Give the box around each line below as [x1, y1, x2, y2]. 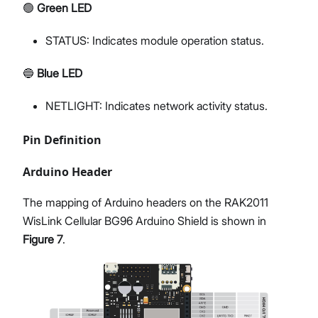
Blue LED [37, 66, 82, 81]
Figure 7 [23, 232, 62, 247]
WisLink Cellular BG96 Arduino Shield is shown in [23, 214, 266, 229]
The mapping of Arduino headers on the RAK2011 [23, 195, 268, 210]
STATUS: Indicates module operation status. [45, 33, 264, 48]
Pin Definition [23, 132, 102, 148]
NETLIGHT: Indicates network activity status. [45, 99, 268, 114]
